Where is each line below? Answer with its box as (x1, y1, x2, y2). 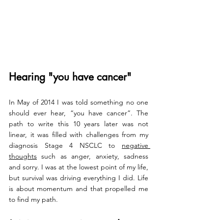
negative (122, 141, 148, 150)
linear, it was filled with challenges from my (9, 130, 148, 139)
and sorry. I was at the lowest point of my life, (9, 163, 148, 171)
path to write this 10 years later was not (9, 119, 148, 128)
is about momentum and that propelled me (9, 184, 148, 193)
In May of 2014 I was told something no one (9, 98, 148, 107)
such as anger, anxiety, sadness (37, 152, 148, 161)
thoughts (9, 152, 37, 161)
